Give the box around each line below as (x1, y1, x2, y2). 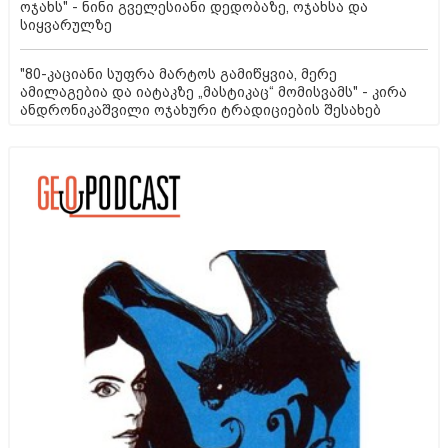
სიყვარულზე (20, 16, 112, 33)
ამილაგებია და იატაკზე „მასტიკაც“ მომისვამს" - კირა (20, 83, 407, 100)
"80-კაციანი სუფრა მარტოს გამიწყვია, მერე (20, 65, 337, 82)
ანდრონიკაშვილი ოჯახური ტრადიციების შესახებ (20, 101, 381, 118)
